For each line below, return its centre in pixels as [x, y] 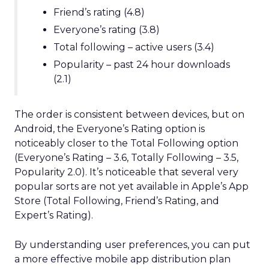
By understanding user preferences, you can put [132, 245]
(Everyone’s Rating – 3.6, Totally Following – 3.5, [126, 158]
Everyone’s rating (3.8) [107, 30]
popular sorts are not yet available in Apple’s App [131, 186]
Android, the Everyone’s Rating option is [110, 129]
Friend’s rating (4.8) [99, 12]
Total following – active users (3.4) [134, 47]
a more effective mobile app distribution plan [122, 259]
